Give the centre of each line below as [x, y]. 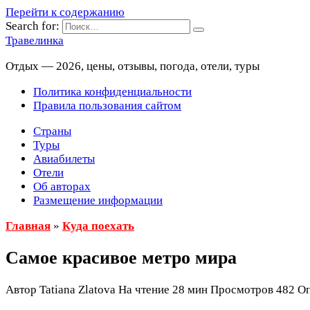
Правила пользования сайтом [107, 106]
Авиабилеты [64, 159]
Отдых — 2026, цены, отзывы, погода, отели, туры [133, 66]
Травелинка [35, 40]
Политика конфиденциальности [112, 92]
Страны [52, 131]
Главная [28, 226]
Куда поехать [98, 226]
